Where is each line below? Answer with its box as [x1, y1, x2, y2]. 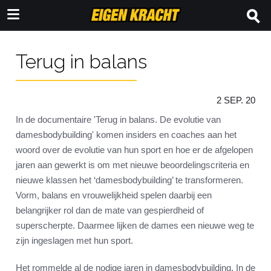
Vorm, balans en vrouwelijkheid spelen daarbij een [16, 190, 212, 201]
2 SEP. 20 [217, 95, 255, 106]
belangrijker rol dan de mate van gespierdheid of [16, 205, 204, 216]
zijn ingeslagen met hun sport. [16, 235, 133, 246]
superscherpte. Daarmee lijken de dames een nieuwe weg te [16, 220, 254, 231]
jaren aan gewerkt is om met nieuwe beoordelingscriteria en [16, 160, 249, 171]
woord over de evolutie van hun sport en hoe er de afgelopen [16, 145, 253, 155]
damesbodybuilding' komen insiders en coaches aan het [16, 129, 237, 140]
